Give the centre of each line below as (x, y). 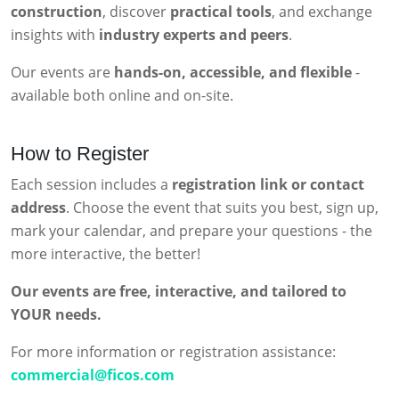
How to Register (80, 153)
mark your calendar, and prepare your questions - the (191, 230)
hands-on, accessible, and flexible (233, 72)
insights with (55, 34)
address (38, 207)
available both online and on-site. (122, 95)
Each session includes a (91, 184)
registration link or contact (268, 184)
